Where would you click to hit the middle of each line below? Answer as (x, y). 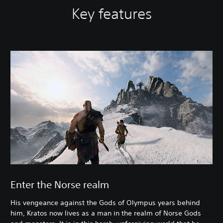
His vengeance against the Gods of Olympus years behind (105, 202)
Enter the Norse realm (60, 184)
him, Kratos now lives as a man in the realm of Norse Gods (106, 213)
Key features (111, 13)
